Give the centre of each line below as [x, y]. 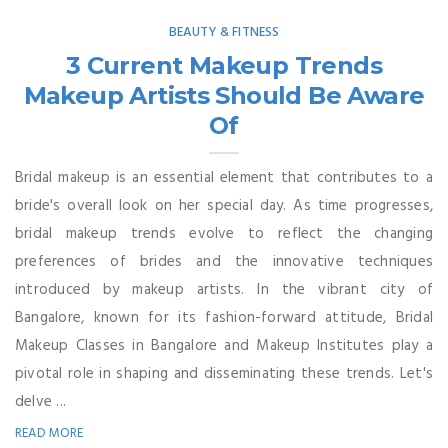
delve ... [41, 401]
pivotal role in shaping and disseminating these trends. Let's [224, 373]
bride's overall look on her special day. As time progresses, [224, 205]
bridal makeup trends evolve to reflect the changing [224, 233]
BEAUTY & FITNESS [224, 32]
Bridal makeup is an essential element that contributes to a [224, 177]
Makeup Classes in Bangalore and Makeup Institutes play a [224, 345]
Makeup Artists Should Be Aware [224, 95]
